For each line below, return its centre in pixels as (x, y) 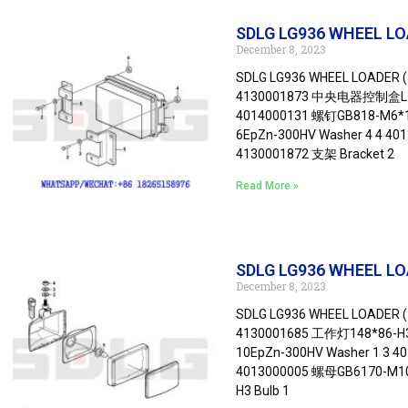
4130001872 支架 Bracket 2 (315, 154)
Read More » (267, 186)
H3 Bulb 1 (263, 391)
